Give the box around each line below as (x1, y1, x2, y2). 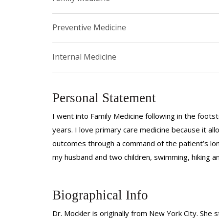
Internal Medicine (52, 51, 116, 62)
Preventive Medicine (52, 22, 126, 33)
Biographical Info (52, 188, 148, 203)
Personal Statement (52, 90, 156, 105)
